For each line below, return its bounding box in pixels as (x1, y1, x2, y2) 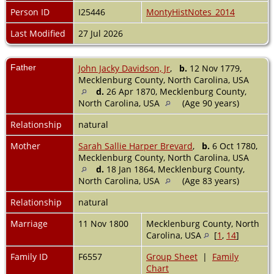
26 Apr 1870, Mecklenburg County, (104, 85, 246, 97)
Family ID (10, 250, 48, 262)
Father (10, 62, 36, 72)
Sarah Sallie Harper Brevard (78, 139, 193, 152)
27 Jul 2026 (78, 27, 125, 39)
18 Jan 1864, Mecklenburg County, (104, 163, 245, 175)
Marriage (10, 217, 48, 229)
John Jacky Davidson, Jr (78, 62, 170, 74)
